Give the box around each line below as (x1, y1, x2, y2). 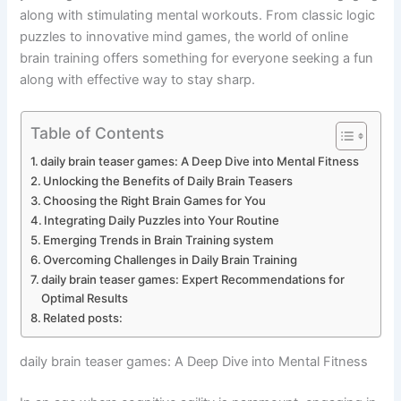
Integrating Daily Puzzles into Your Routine (44, 213, 280, 228)
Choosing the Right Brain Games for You (43, 193, 267, 209)
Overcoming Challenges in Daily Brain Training (43, 252, 298, 268)
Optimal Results (41, 291, 129, 306)
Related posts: (43, 311, 124, 326)
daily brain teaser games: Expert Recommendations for (41, 272, 346, 287)
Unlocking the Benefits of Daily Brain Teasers (43, 174, 294, 189)
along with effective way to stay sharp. (20, 71, 256, 88)
